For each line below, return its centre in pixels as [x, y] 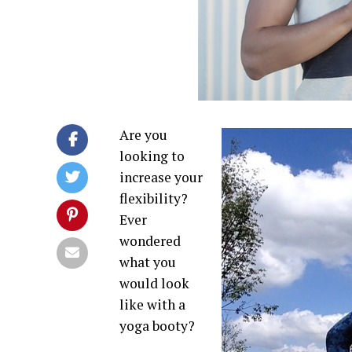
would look [154, 283]
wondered [150, 241]
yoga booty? [157, 326]
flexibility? [154, 198]
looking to [152, 156]
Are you [143, 135]
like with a [152, 304]
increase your [161, 177]
